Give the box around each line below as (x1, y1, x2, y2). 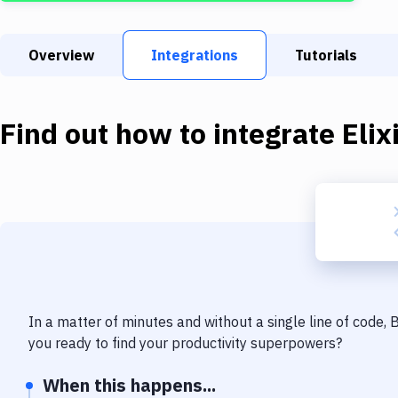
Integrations (151, 46, 238, 64)
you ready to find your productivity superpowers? (28, 334, 342, 352)
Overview (28, 46, 94, 64)
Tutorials (295, 46, 357, 64)
